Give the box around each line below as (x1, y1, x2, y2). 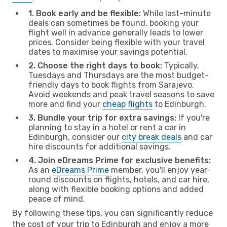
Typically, (162, 60, 199, 70)
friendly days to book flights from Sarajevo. (28, 80, 194, 90)
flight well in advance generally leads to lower (28, 27, 203, 37)
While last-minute (141, 8, 211, 18)
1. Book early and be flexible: (28, 8, 141, 18)
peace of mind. (28, 194, 85, 204)
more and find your (28, 99, 102, 109)
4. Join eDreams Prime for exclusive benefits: (28, 155, 211, 165)
